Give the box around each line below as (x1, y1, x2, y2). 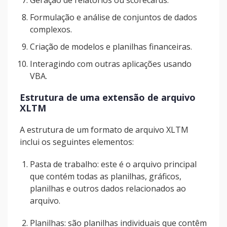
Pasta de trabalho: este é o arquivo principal (30, 159, 197, 170)
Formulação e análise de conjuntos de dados (30, 12, 197, 23)
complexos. (30, 24, 72, 35)
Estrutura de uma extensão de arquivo (20, 91, 196, 103)
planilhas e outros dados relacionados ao (30, 183, 186, 194)
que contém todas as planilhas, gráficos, (30, 171, 181, 182)
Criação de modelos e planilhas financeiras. (30, 41, 192, 52)
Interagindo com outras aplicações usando (30, 58, 192, 69)
